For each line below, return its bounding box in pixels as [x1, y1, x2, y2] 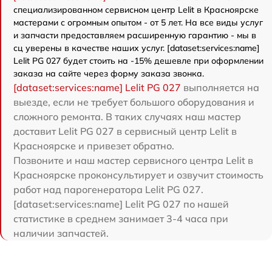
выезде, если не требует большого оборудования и [13, 95, 254, 108]
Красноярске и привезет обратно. [13, 139, 174, 152]
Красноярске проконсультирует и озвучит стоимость [13, 168, 263, 181]
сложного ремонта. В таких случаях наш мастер [13, 110, 241, 123]
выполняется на [181, 81, 259, 93]
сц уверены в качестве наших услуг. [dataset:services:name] [13, 42, 260, 53]
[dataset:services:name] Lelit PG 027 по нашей [13, 197, 229, 210]
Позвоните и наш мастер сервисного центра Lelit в [13, 154, 253, 166]
